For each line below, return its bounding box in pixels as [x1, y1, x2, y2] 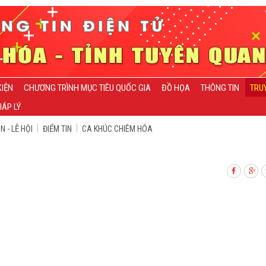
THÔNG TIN [201, 83, 239, 93]
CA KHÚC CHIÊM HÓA [82, 124, 153, 134]
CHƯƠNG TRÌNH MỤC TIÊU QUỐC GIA [24, 83, 151, 93]
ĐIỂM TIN [43, 124, 72, 134]
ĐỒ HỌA [161, 83, 190, 93]
